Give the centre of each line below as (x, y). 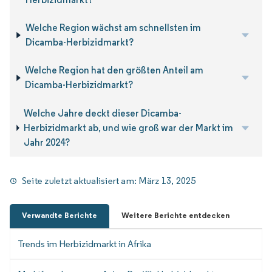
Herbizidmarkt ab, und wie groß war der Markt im (129, 127)
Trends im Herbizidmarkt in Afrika (84, 243)
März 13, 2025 (167, 181)
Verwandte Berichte (59, 215)
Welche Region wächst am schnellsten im (113, 27)
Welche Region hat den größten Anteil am (114, 70)
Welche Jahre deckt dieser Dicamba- (103, 113)
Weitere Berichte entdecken (175, 215)
